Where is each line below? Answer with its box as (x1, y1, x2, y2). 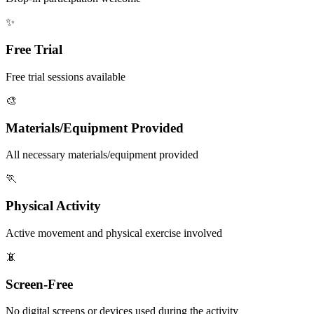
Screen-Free (6, 276, 73, 292)
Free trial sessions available (6, 70, 125, 83)
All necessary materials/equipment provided (6, 149, 198, 161)
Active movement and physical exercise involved (6, 226, 222, 239)
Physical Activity (6, 198, 101, 214)
